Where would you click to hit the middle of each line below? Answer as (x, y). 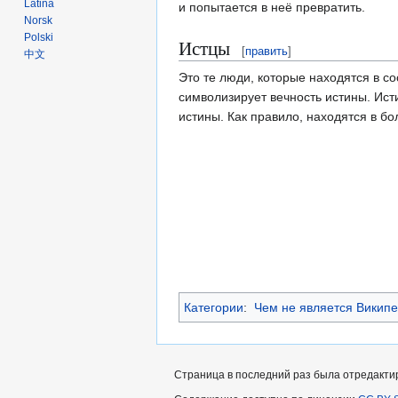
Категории (214, 308)
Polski (39, 37)
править (267, 51)
